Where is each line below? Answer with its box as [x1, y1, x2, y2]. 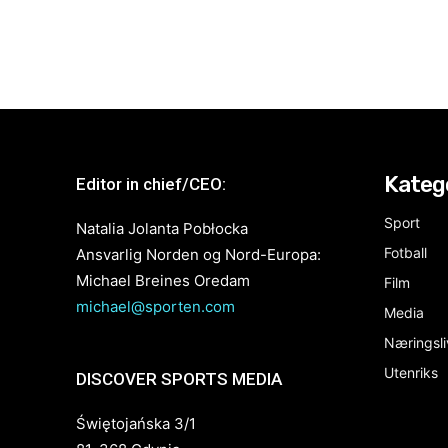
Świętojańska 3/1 [76, 414, 196, 434]
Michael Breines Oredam [76, 271, 250, 291]
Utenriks [384, 364, 438, 382]
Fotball [384, 244, 427, 262]
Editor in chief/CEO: [76, 174, 226, 195]
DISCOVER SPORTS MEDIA [76, 369, 282, 390]
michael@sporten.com [76, 297, 235, 317]
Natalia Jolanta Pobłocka [76, 219, 248, 239]
